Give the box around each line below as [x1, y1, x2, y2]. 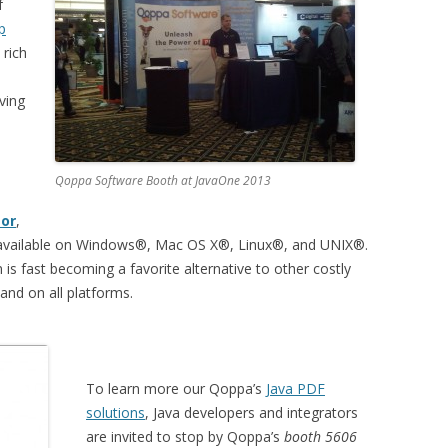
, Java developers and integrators [145, 403, 358, 422]
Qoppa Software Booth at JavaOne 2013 [54, 172, 271, 189]
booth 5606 [284, 427, 357, 446]
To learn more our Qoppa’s [86, 379, 266, 398]
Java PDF [266, 379, 325, 398]
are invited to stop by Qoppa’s [86, 427, 284, 446]
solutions [86, 403, 145, 422]
